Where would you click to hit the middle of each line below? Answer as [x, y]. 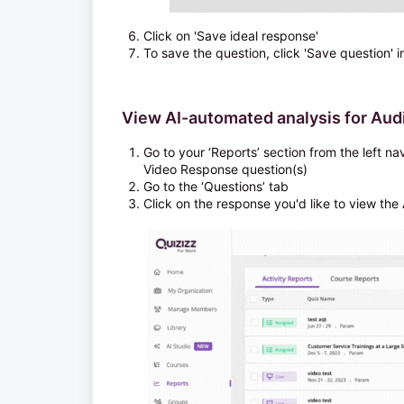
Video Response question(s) [225, 169]
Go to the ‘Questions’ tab [216, 186]
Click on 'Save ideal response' [233, 35]
